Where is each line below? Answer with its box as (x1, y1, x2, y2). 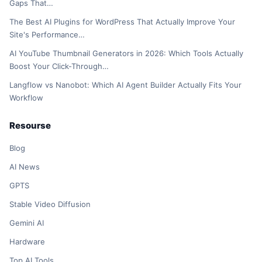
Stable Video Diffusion (9, 199, 91, 209)
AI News (9, 162, 40, 172)
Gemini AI (9, 218, 44, 228)
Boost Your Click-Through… (9, 61, 109, 71)
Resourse (9, 120, 51, 132)
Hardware (9, 237, 45, 247)
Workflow (9, 93, 43, 103)
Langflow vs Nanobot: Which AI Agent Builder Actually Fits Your (9, 80, 242, 90)
